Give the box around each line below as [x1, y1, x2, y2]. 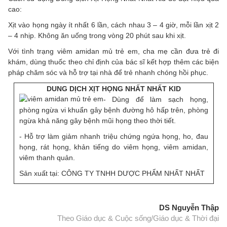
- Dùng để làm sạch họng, [103, 95, 208, 104]
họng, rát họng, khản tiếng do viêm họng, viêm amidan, [19, 143, 208, 152]
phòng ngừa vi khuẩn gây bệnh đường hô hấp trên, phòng [19, 106, 208, 115]
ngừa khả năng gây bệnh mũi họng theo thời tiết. [19, 117, 176, 125]
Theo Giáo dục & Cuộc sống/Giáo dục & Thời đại [57, 214, 219, 223]
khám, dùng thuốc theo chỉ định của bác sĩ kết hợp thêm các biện [8, 58, 219, 66]
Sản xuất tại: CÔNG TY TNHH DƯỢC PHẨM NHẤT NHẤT [19, 169, 205, 178]
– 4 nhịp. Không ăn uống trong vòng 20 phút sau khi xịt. [8, 31, 186, 40]
